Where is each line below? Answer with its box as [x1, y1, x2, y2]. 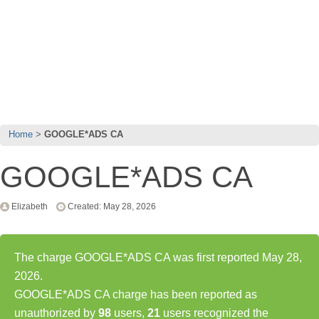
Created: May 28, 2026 [68, 201, 156, 211]
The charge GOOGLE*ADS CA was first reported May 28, [14, 251, 302, 263]
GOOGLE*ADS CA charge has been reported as [14, 288, 257, 300]
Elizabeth [11, 201, 48, 211]
